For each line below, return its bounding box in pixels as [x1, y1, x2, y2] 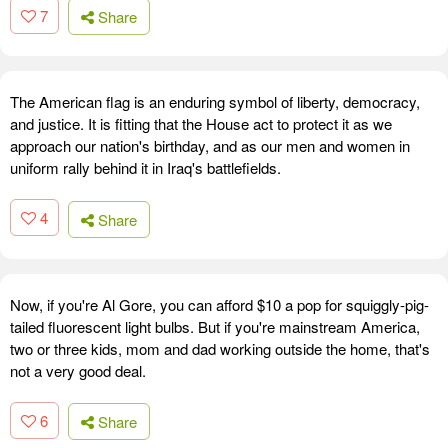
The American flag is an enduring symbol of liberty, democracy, [10, 91, 420, 113]
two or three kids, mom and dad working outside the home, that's [10, 337, 430, 359]
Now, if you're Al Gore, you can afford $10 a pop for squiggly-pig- [10, 293, 429, 315]
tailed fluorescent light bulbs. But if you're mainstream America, [10, 315, 420, 337]
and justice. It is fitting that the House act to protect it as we [10, 113, 392, 135]
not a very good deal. [10, 359, 146, 381]
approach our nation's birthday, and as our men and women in [10, 135, 410, 157]
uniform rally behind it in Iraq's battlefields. [10, 157, 281, 179]
